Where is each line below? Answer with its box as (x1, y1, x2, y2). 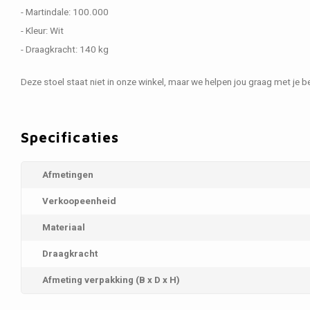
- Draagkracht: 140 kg (21, 43, 109, 57)
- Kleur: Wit (21, 24, 64, 38)
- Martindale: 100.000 (21, 6, 109, 19)
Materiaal (42, 221, 85, 235)
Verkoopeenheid (42, 194, 116, 208)
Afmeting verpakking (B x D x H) (42, 273, 180, 287)
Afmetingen (42, 168, 93, 182)
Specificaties (21, 128, 119, 145)
